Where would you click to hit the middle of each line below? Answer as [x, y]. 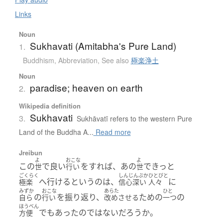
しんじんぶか [133, 175]
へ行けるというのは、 [78, 181]
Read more [112, 132]
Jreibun [30, 152]
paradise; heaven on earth [86, 87]
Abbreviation [78, 60]
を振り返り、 [80, 197]
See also [116, 60]
